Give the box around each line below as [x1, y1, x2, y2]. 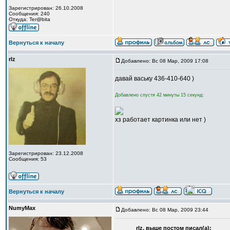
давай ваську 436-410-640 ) [115, 75, 194, 82]
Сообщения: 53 [9, 156, 47, 162]
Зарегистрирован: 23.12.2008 [9, 150, 83, 156]
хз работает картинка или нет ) [115, 116, 206, 123]
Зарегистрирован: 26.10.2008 [9, 5, 83, 11]
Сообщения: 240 [9, 11, 50, 16]
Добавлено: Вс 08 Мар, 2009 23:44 [121, 207, 208, 213]
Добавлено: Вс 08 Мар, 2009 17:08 [121, 58, 208, 64]
